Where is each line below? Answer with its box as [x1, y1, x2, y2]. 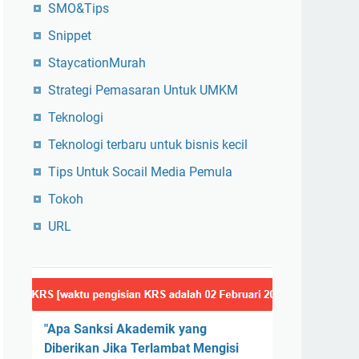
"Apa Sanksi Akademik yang [44, 321, 207, 337]
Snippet [48, 28, 91, 43]
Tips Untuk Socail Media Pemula [48, 164, 232, 179]
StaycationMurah [48, 55, 146, 71]
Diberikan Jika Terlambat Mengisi [44, 341, 239, 356]
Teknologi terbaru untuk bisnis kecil [48, 137, 248, 152]
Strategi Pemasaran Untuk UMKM [48, 83, 238, 98]
